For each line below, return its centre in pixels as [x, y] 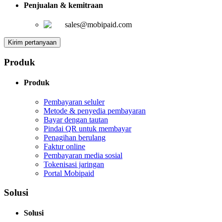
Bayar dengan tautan [76, 120]
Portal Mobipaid [69, 173]
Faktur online [64, 147]
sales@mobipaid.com [98, 25]
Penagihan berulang [75, 138]
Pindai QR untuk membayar [87, 129]
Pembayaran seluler [74, 102]
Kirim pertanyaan [32, 43]
